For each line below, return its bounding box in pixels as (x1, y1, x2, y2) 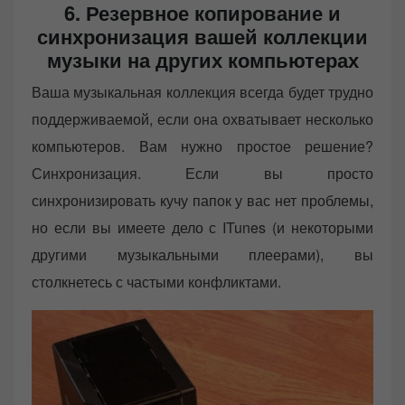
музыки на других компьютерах (46, 44, 359, 74)
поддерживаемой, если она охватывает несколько (32, 108, 373, 129)
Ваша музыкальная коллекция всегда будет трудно (32, 80, 373, 102)
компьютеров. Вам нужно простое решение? (32, 135, 373, 156)
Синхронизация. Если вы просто (32, 162, 373, 184)
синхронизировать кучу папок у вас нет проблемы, (32, 189, 373, 211)
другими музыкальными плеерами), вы (32, 243, 373, 265)
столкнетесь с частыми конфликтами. (32, 270, 281, 292)
